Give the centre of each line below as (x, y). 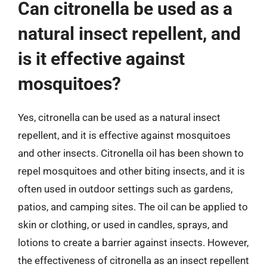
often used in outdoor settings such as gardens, (125, 189)
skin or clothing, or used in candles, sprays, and (123, 224)
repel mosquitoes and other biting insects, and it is (131, 171)
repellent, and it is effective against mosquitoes (124, 135)
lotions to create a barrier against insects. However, (133, 242)
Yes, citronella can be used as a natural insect (119, 117)
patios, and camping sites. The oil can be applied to (133, 207)
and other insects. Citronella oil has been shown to (131, 153)
